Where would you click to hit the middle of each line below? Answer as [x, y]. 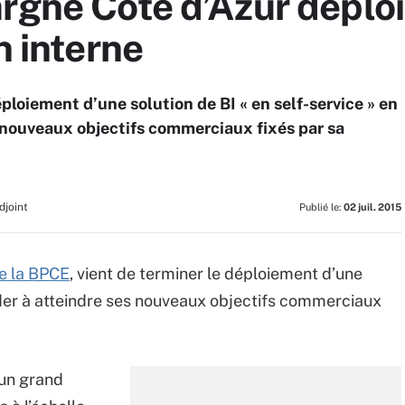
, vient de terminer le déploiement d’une [216, 273]
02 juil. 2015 [372, 207]
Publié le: [321, 207]
